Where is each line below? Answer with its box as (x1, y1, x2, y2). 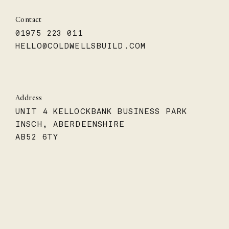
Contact (15, 16, 42, 25)
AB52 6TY (15, 132, 58, 142)
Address (15, 95, 42, 103)
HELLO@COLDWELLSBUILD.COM (15, 41, 146, 51)
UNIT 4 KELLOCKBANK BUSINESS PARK (15, 106, 187, 116)
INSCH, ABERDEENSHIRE (15, 119, 125, 129)
